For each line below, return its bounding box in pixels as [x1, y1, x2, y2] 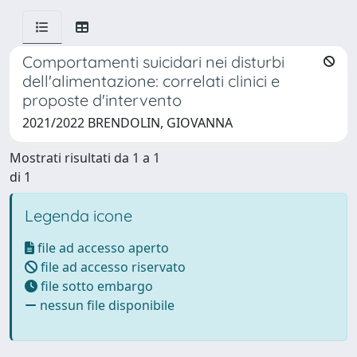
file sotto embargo [37, 277, 153, 295]
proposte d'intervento [22, 90, 182, 110]
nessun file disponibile [37, 296, 175, 314]
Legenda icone [25, 206, 132, 226]
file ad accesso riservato [37, 258, 186, 276]
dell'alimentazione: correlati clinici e [22, 71, 280, 91]
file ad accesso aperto [34, 239, 169, 257]
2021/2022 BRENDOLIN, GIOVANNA [22, 114, 233, 131]
